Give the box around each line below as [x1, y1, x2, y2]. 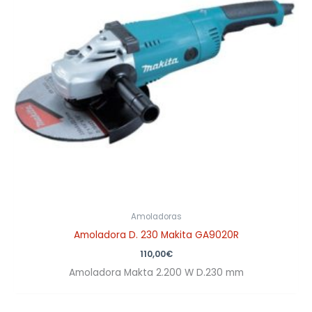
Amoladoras [130, 211, 182, 223]
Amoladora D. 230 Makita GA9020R [73, 228, 239, 242]
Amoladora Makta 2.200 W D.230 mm [68, 266, 244, 280]
